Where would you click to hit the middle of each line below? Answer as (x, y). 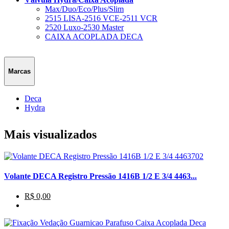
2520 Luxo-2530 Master (84, 28)
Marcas (19, 72)
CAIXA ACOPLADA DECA (94, 37)
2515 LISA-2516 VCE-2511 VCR (101, 18)
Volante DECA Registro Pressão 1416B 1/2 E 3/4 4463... (100, 176)
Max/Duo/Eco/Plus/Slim (84, 9)
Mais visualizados (50, 134)
